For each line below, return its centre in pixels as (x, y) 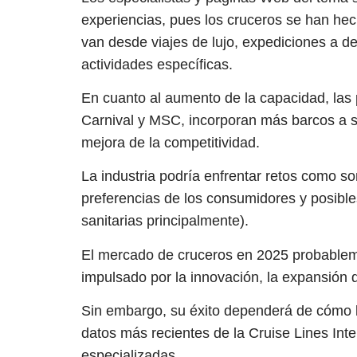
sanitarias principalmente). (165, 221)
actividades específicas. (157, 64)
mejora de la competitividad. (171, 142)
